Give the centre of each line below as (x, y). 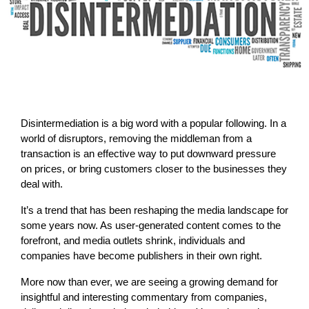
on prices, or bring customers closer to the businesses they (154, 168)
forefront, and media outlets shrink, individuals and (133, 240)
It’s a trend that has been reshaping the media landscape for (154, 210)
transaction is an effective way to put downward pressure (148, 153)
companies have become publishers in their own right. (141, 255)
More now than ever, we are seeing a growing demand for (149, 281)
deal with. (42, 183)
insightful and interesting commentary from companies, (144, 297)
